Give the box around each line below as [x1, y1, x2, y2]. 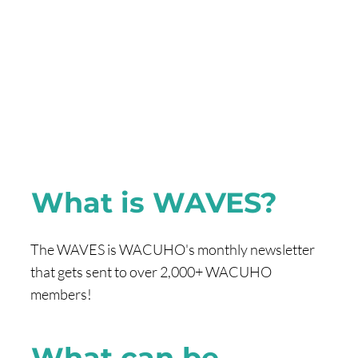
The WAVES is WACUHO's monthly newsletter [30, 241, 315, 259]
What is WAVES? [31, 185, 278, 221]
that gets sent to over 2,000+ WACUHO [30, 263, 272, 281]
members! [30, 285, 92, 304]
